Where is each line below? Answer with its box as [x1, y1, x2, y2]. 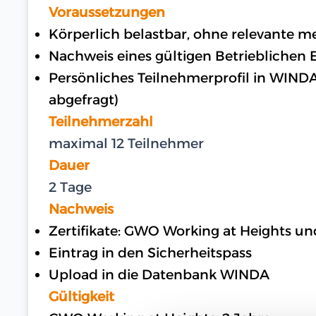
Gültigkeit [49, 287, 115, 305]
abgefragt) [49, 90, 119, 108]
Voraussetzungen [49, 3, 166, 20]
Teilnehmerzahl [49, 112, 154, 130]
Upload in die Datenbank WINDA [49, 265, 270, 283]
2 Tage [49, 178, 92, 195]
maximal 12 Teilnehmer [49, 134, 205, 152]
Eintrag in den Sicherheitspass [49, 243, 253, 261]
